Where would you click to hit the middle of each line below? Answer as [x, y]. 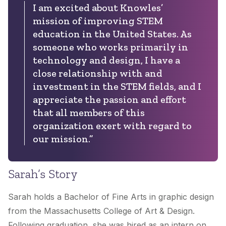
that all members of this [89, 113]
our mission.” [63, 139]
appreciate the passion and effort [109, 100]
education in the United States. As [112, 34]
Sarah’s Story [43, 174]
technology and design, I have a [106, 60]
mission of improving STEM [98, 21]
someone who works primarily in [110, 47]
